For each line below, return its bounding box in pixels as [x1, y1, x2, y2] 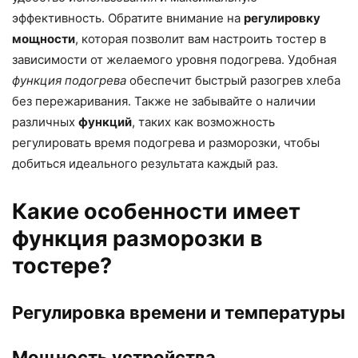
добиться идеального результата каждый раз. [12, 156, 278, 172]
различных [12, 114, 78, 130]
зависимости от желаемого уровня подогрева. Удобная [12, 52, 336, 68]
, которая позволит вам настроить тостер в [75, 31, 326, 47]
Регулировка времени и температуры [12, 302, 345, 324]
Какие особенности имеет [12, 198, 300, 225]
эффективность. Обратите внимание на [12, 10, 244, 26]
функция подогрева [12, 73, 126, 89]
